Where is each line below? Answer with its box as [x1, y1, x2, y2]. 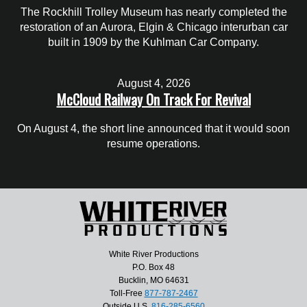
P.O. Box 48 [132, 262, 175, 273]
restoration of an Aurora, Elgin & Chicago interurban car [19, 21, 288, 33]
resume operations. [107, 137, 200, 149]
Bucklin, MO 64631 [118, 275, 189, 286]
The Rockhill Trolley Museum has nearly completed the [20, 5, 287, 18]
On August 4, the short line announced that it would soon [17, 122, 290, 134]
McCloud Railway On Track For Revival [56, 88, 251, 110]
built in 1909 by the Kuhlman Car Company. [48, 36, 259, 48]
